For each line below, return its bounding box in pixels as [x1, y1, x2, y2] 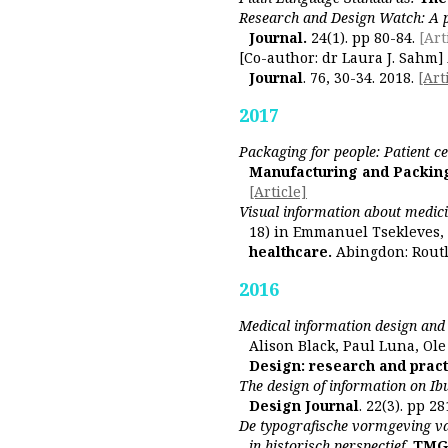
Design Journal [249, 396, 359, 415]
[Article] [249, 182, 307, 201]
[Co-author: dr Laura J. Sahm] [239, 48, 444, 67]
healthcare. [249, 242, 332, 261]
